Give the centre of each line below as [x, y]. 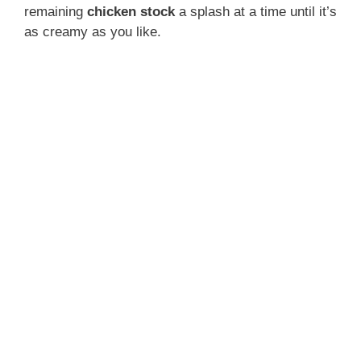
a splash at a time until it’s [256, 11]
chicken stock [131, 11]
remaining [56, 11]
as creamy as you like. [93, 31]
